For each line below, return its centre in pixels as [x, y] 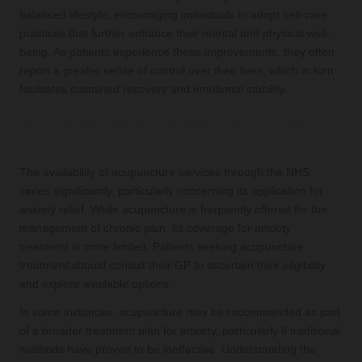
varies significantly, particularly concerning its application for [171, 191]
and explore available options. [96, 284]
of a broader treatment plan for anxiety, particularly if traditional [180, 330]
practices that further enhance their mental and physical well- [175, 33]
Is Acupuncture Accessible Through [168, 121]
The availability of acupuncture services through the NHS [164, 172]
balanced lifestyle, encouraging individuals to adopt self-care [173, 15]
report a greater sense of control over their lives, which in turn [177, 70]
